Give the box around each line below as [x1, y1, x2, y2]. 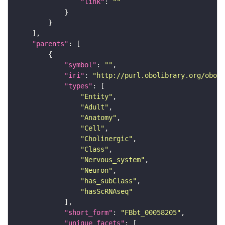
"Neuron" [80, 166, 113, 175]
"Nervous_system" [80, 156, 145, 164]
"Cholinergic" [80, 135, 133, 143]
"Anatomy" [80, 114, 117, 122]
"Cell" [80, 124, 104, 133]
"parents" [32, 40, 68, 48]
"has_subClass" [80, 177, 137, 185]
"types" [64, 82, 92, 90]
